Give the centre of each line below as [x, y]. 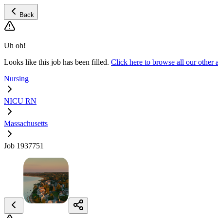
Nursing [16, 79]
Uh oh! [15, 45]
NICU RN [20, 101]
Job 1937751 [24, 146]
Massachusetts [26, 123]
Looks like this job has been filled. [56, 62]
